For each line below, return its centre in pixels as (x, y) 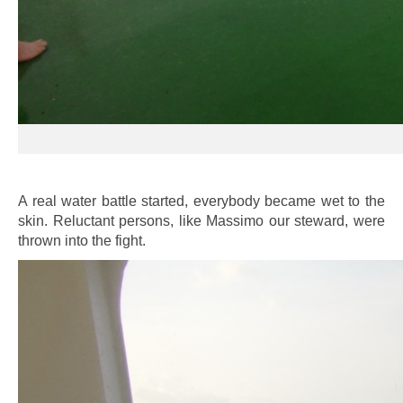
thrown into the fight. (82, 241)
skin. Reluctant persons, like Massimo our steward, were (201, 221)
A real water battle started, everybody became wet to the (201, 201)
